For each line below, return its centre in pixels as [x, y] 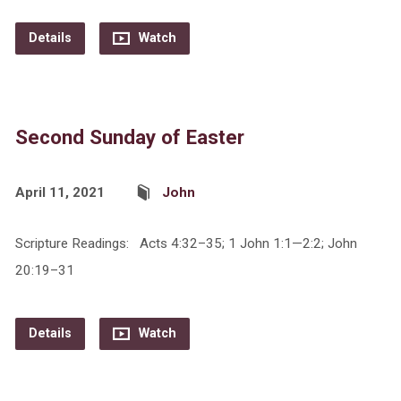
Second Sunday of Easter [129, 137]
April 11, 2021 [60, 192]
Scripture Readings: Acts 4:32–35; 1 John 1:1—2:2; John [186, 243]
